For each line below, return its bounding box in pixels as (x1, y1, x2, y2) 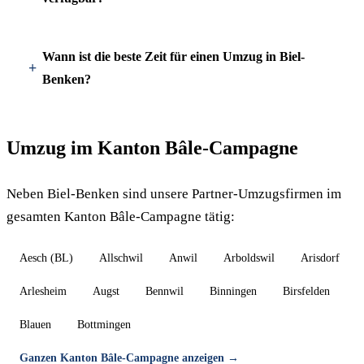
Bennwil (145, 285, 184, 297)
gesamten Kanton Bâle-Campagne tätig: (6, 209, 235, 224)
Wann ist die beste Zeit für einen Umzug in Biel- (42, 50, 305, 63)
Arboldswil (223, 252, 275, 264)
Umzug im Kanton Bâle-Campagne (6, 137, 298, 158)
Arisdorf (301, 252, 340, 264)
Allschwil (99, 252, 143, 264)
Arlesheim (19, 285, 67, 297)
